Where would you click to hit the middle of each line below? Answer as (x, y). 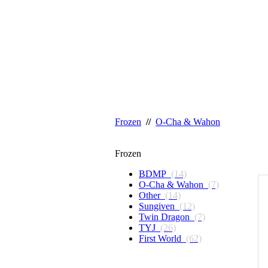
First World (162, 238)
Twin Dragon (167, 217)
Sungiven (159, 206)
